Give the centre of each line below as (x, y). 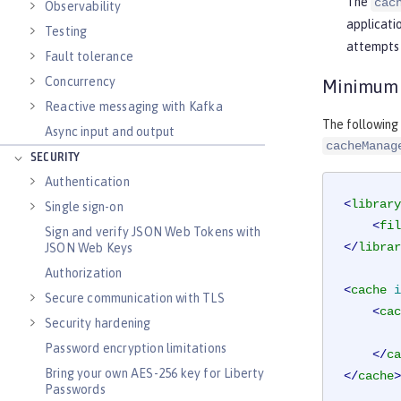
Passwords (75, 389)
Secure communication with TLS (135, 298)
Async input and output (110, 132)
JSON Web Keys (89, 248)
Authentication (87, 182)
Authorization (84, 273)
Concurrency (81, 81)
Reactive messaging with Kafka (134, 107)
